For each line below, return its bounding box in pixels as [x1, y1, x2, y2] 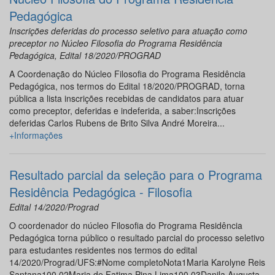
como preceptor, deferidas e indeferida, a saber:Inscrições [9, 104, 236, 117]
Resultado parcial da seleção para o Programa [9, 166, 262, 184]
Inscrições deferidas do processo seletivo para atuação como [9, 25, 247, 37]
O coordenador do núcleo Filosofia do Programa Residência [9, 219, 242, 232]
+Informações [9, 129, 63, 142]
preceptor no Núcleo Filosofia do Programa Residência [9, 37, 222, 50]
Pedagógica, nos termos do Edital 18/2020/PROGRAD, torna [9, 80, 245, 93]
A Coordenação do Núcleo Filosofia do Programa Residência [9, 68, 246, 80]
